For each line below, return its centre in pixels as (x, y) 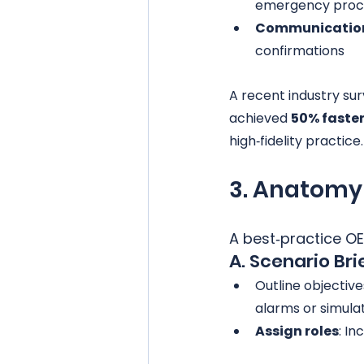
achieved (260, 118)
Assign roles (297, 331)
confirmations (300, 51)
